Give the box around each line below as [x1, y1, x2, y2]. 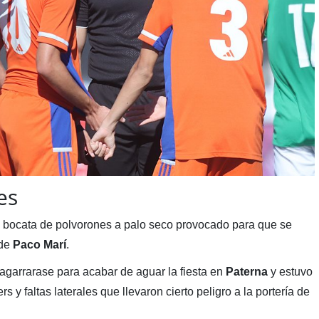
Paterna [225, 265, 268, 278]
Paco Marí [12, 238, 66, 251]
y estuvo [267, 265, 313, 278]
